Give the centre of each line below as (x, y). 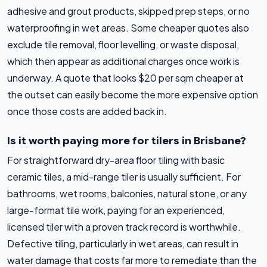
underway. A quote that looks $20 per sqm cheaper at (125, 78)
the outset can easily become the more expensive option (133, 95)
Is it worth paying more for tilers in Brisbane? (127, 141)
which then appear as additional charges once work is (123, 61)
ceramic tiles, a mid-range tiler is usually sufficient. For (124, 177)
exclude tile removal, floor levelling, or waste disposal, (123, 45)
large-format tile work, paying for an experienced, (116, 210)
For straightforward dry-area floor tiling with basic (116, 160)
